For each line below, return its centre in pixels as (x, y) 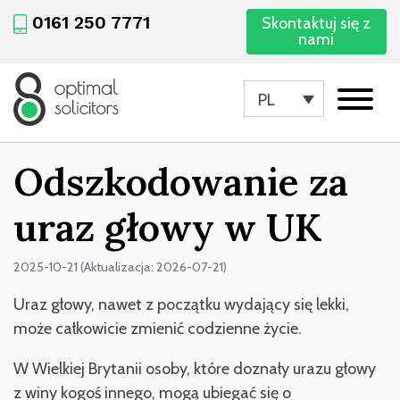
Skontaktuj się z (317, 24)
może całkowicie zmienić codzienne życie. (158, 328)
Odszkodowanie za (181, 181)
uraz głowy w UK (168, 227)
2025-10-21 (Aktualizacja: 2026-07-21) (120, 267)
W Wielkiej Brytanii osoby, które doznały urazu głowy (195, 368)
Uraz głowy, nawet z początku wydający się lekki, (181, 304)
